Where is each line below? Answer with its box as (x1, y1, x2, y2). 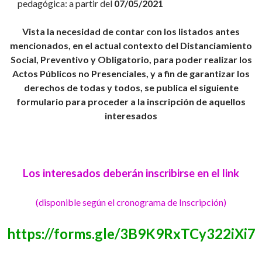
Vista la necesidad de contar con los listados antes (22, 26, 240, 37)
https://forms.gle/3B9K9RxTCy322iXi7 (6, 225, 256, 243)
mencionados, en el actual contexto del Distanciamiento (10, 40, 252, 51)
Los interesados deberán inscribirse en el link (23, 167, 239, 180)
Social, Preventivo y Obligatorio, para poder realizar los (10, 54, 252, 65)
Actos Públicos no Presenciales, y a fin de (12, 68, 189, 80)
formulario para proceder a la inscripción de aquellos (16, 96, 246, 108)
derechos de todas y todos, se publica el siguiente (23, 82, 239, 94)
